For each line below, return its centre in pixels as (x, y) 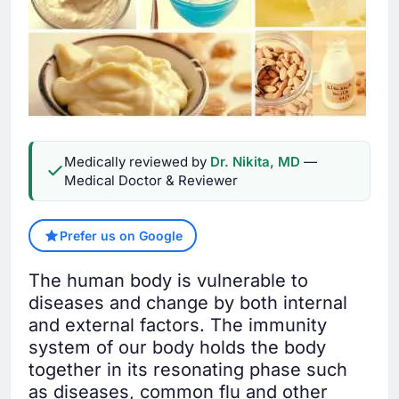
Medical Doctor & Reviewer (151, 181)
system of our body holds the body (177, 348)
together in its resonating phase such (188, 370)
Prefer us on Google (121, 236)
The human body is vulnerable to (168, 281)
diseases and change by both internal (188, 303)
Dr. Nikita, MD (255, 162)
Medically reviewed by (137, 162)
